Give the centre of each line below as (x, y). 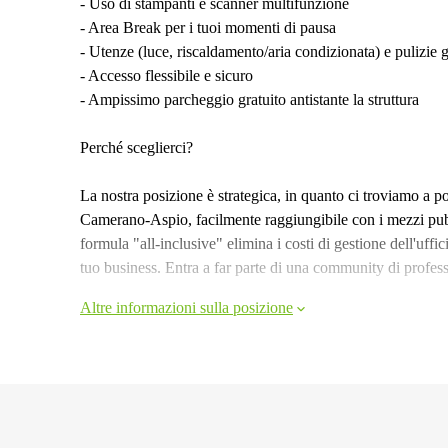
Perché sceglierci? (136, 147)
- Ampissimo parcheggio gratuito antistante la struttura (249, 99)
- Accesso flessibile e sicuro (166, 75)
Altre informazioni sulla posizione (186, 307)
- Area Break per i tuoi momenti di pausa (208, 27)
